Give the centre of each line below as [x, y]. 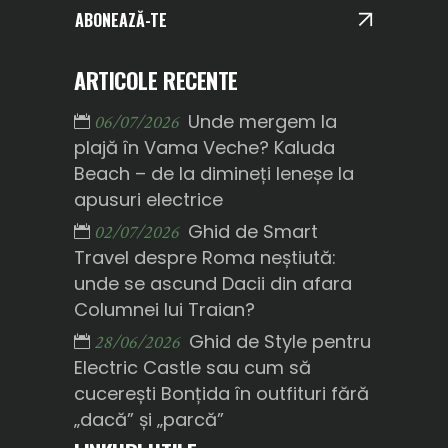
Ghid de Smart [253, 231]
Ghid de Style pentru [280, 341]
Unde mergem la [262, 121]
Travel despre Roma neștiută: [205, 257]
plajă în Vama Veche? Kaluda [204, 147]
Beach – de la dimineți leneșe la [214, 173]
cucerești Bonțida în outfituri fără [221, 393]
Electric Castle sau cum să [192, 367]
